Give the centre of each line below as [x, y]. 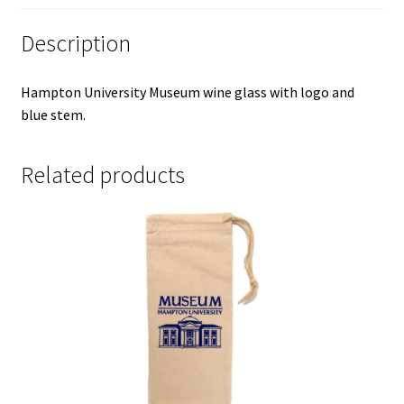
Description [75, 43]
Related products [102, 174]
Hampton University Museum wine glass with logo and [187, 92]
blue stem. [53, 114]
